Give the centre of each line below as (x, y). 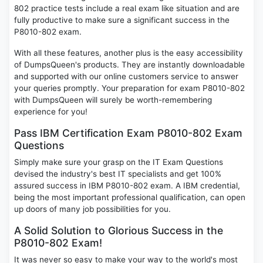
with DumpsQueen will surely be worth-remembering (113, 100)
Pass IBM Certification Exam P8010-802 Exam (128, 133)
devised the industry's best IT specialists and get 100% (118, 174)
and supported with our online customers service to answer (126, 77)
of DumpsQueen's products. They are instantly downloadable (129, 65)
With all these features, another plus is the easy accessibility (129, 53)
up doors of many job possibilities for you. (92, 209)
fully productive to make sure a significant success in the (122, 20)
